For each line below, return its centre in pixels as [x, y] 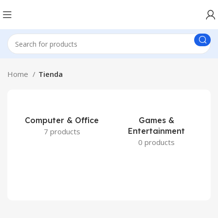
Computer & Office [62, 120]
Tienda [51, 74]
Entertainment [156, 131]
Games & [156, 120]
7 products [62, 131]
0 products [156, 142]
